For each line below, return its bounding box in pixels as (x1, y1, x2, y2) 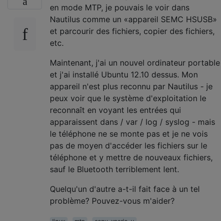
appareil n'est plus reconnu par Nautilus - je (50, 81, 213, 91)
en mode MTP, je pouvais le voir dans (50, 2, 189, 12)
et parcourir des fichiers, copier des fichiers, (50, 26, 215, 36)
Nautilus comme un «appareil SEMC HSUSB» (50, 14, 217, 24)
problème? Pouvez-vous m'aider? (50, 195, 175, 206)
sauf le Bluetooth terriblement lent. (50, 164, 179, 174)
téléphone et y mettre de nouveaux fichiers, (50, 152, 213, 162)
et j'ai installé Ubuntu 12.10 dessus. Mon (50, 69, 198, 79)
